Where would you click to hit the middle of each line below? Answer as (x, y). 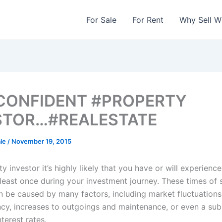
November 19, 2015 (41, 141)
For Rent (148, 20)
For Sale (101, 20)
